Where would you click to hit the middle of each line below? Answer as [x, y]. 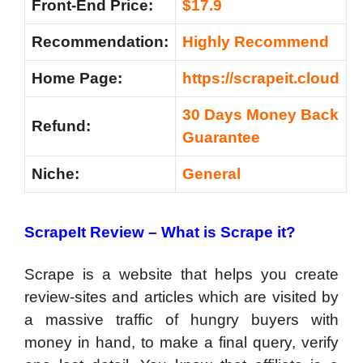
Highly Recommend [256, 42]
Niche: [56, 174]
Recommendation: [100, 42]
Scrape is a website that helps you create [181, 274]
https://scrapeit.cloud [261, 79]
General [211, 174]
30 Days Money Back [261, 115]
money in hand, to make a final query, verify [181, 342]
